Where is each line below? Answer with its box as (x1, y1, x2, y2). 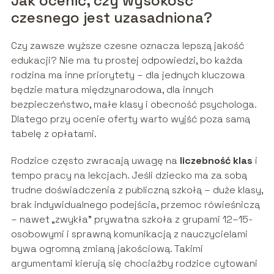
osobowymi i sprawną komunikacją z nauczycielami (10, 228, 248, 241)
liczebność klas (179, 154, 253, 168)
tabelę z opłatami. (10, 127, 97, 141)
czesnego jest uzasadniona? (10, 8, 212, 28)
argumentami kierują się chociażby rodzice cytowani (10, 257, 257, 270)
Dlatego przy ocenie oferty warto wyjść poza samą (10, 113, 250, 126)
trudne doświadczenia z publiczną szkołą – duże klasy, (10, 183, 263, 197)
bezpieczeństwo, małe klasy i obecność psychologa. (10, 98, 256, 111)
